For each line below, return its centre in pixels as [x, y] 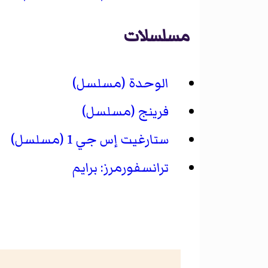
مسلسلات [156, 36]
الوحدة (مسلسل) [120, 84]
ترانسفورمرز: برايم [120, 168]
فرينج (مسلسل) [125, 112]
